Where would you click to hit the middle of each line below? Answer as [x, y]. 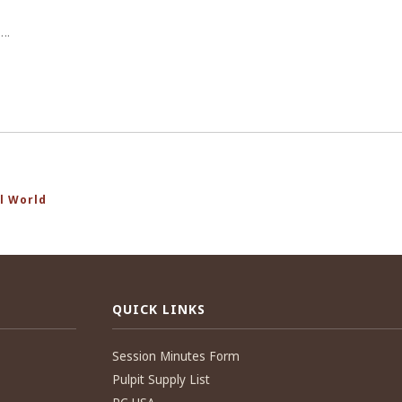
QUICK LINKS [159, 309]
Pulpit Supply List [162, 380]
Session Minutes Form [176, 356]
